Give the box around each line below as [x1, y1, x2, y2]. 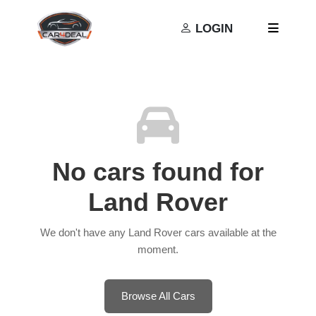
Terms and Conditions [66, 2, 166, 14]
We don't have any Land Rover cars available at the [39, 226, 276, 238]
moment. [138, 243, 178, 255]
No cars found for [52, 157, 264, 186]
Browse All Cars [121, 290, 195, 302]
